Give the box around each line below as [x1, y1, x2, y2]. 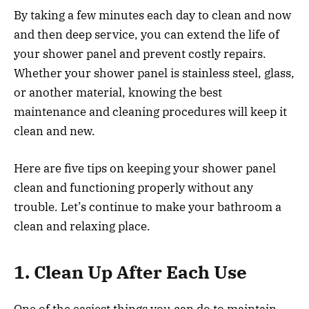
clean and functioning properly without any [14, 179, 253, 195]
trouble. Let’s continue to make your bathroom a [14, 199, 281, 215]
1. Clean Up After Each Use [14, 261, 251, 284]
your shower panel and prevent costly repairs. [14, 46, 266, 61]
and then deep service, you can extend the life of [14, 26, 279, 42]
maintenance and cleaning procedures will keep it [14, 103, 287, 119]
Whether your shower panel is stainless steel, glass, [14, 65, 295, 81]
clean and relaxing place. [14, 218, 153, 234]
